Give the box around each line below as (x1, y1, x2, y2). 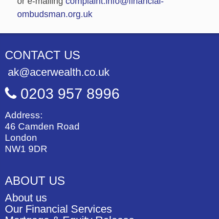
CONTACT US (5, 48, 80, 62)
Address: (5, 109, 43, 120)
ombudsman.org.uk (17, 9, 92, 19)
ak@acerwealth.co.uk (5, 66, 109, 78)
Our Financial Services (5, 202, 112, 215)
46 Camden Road (5, 120, 80, 131)
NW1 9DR (5, 143, 47, 154)
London (5, 131, 37, 143)
